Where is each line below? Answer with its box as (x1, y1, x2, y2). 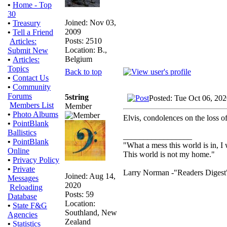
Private (13, 165, 35, 173)
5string (65, 92, 89, 101)
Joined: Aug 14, (65, 171, 116, 180)
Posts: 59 (65, 190, 94, 199)
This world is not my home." (123, 149, 215, 159)
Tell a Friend (13, 28, 53, 36)
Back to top (65, 67, 102, 76)
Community (13, 83, 51, 91)
